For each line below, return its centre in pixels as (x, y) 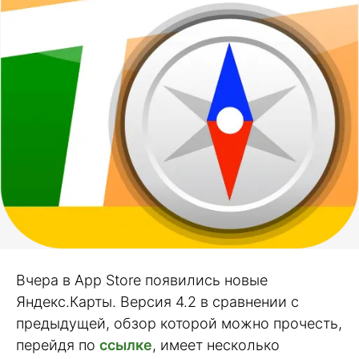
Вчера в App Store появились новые (142, 280)
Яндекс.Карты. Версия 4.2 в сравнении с (157, 301)
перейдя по (58, 345)
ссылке (126, 345)
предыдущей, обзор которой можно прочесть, (179, 323)
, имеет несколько (216, 345)
